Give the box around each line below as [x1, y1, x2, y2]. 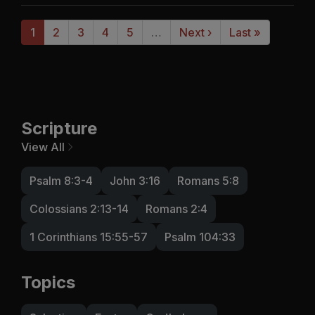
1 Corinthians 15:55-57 [30, 229, 148, 244]
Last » [229, 25, 261, 39]
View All [21, 139, 65, 154]
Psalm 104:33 [165, 229, 236, 244]
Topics [21, 271, 75, 292]
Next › [179, 25, 212, 39]
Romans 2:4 [146, 201, 207, 216]
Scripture [21, 117, 97, 139]
